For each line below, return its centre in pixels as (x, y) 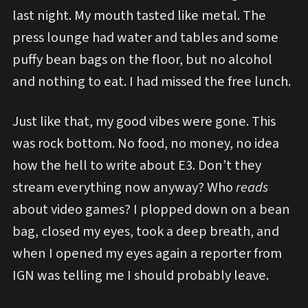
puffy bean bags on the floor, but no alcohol (142, 60)
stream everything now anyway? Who (124, 187)
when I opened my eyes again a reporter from (147, 253)
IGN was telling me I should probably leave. (141, 275)
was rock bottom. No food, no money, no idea (146, 143)
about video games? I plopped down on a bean (151, 209)
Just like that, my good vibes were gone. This (144, 121)
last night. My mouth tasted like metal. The (139, 16)
